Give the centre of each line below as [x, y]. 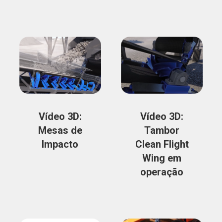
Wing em [162, 158]
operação [162, 172]
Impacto [60, 144]
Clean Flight [162, 144]
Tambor [162, 131]
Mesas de [60, 131]
